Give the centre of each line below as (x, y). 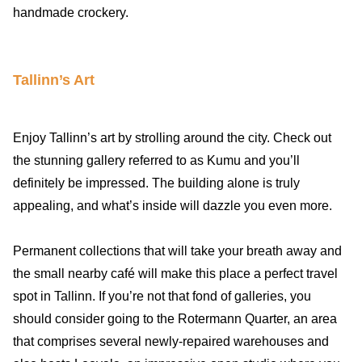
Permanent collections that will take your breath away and (177, 251)
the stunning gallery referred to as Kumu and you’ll (156, 161)
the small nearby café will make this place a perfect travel (175, 274)
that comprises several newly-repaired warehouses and (171, 342)
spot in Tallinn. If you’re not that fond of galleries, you (162, 297)
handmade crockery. (71, 12)
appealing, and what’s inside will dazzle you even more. (173, 206)
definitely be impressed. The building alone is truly (156, 183)
